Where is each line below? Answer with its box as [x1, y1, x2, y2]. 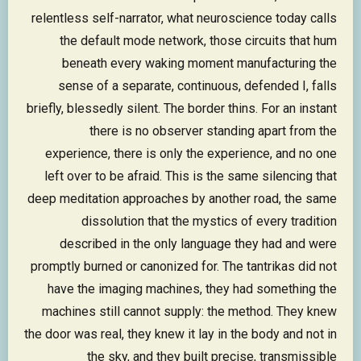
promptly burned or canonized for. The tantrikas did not [31, 259, 337, 275]
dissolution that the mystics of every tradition [81, 214, 337, 230]
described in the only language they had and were [60, 236, 337, 252]
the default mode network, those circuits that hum [60, 33, 337, 49]
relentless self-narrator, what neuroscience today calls [31, 10, 337, 27]
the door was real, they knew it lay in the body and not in [24, 326, 337, 342]
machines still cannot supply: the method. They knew [42, 304, 337, 320]
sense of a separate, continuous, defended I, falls [58, 78, 337, 94]
